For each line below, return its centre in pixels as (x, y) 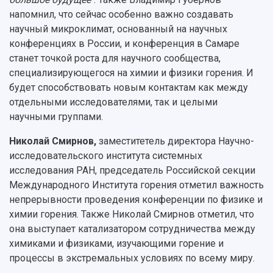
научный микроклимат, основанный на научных (118, 29)
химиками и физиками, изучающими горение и (116, 243)
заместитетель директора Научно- (176, 141)
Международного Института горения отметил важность (136, 185)
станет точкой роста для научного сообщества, (115, 58)
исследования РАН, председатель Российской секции (132, 170)
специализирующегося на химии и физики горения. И (131, 73)
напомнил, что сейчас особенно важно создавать (121, 14)
